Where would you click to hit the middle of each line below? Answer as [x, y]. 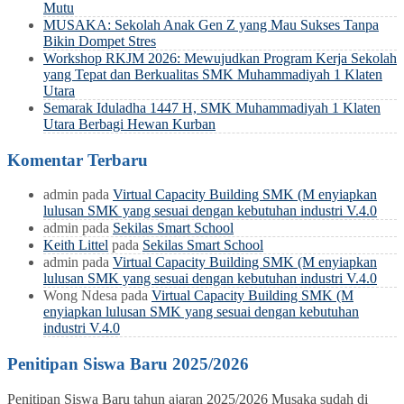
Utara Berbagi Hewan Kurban [129, 124]
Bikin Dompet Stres [100, 41]
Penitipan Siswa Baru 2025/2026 [128, 364]
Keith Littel [76, 245]
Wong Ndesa [80, 296]
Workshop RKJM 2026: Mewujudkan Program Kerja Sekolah [220, 58]
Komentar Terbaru [78, 160]
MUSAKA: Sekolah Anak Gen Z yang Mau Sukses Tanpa [211, 24]
